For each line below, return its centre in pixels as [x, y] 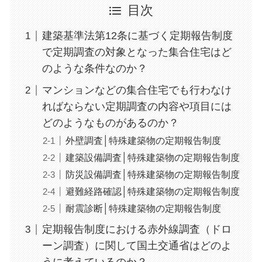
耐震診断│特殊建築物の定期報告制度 [143, 208]
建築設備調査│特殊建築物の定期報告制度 [152, 158]
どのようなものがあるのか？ [110, 123]
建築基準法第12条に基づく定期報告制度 [137, 36]
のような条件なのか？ [94, 69]
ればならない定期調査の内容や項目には [137, 107]
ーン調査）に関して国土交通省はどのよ [137, 246]
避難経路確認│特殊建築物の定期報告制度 [152, 192]
